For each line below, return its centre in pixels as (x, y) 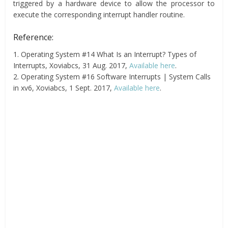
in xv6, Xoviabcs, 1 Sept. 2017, (64, 88)
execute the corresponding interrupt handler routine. (99, 14)
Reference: (34, 37)
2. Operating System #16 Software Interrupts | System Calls (112, 76)
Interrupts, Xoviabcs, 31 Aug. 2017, (72, 65)
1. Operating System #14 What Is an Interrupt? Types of (105, 54)
